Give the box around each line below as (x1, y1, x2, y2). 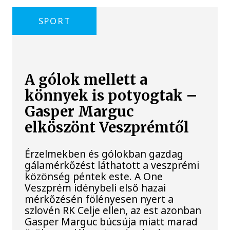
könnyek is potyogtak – (25, 87, 198, 105)
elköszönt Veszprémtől (25, 119, 189, 137)
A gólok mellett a (25, 71, 148, 89)
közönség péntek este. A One (25, 169, 163, 183)
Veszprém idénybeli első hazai (25, 180, 166, 195)
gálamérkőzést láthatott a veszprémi (25, 158, 200, 172)
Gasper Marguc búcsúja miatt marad (25, 214, 198, 228)
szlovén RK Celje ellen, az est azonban (25, 203, 202, 217)
